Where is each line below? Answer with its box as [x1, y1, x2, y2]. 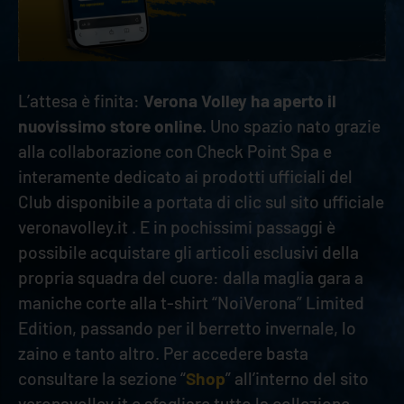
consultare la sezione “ [18, 367, 186, 389]
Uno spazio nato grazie [207, 115, 381, 136]
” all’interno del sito [225, 367, 369, 389]
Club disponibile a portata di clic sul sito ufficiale [18, 190, 384, 212]
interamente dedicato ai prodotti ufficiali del [18, 165, 353, 187]
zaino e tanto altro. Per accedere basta [18, 342, 308, 363]
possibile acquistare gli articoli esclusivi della [18, 241, 359, 262]
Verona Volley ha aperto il [143, 89, 336, 111]
